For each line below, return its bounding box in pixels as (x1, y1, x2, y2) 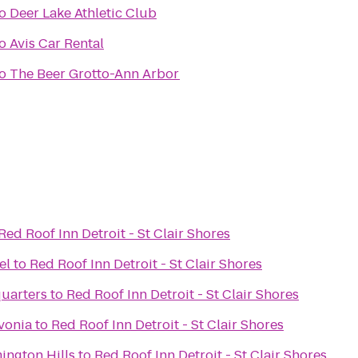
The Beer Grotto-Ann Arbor (10, 65, 180, 83)
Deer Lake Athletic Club (10, 4, 157, 22)
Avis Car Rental (10, 34, 104, 53)
